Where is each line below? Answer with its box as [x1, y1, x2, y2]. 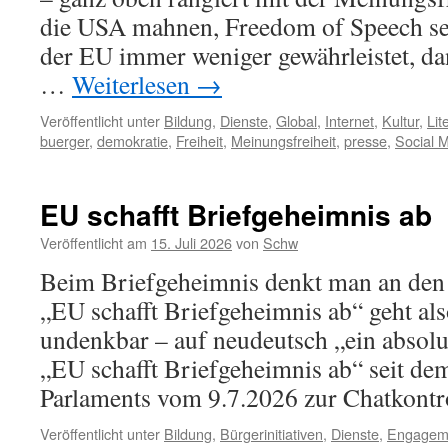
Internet [325, 110, 374, 131]
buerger [40, 130, 89, 151]
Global [276, 110, 317, 131]
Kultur [382, 110, 419, 131]
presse [344, 130, 387, 151]
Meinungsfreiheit [231, 130, 336, 151]
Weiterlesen [72, 67, 196, 101]
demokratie [97, 130, 168, 151]
